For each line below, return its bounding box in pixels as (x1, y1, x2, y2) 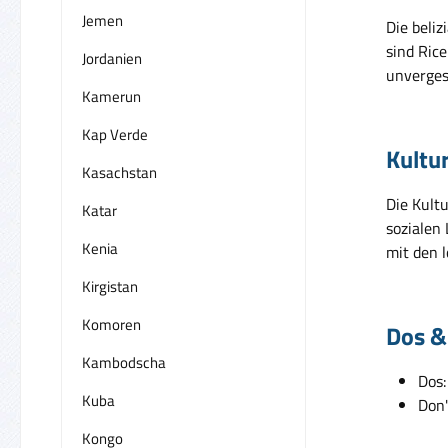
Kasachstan (82, 160, 157, 184)
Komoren (82, 312, 141, 336)
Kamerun (82, 84, 141, 108)
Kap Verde (82, 122, 148, 146)
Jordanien (82, 46, 142, 70)
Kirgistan (82, 274, 138, 298)
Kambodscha (82, 350, 166, 374)
